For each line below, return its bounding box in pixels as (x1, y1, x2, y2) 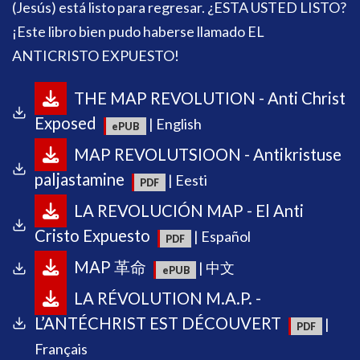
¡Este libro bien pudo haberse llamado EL (12, 22, 264, 40)
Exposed (35, 113, 96, 133)
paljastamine (35, 170, 125, 190)
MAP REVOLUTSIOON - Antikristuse (71, 145, 342, 165)
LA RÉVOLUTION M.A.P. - (71, 288, 262, 309)
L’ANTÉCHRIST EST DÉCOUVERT (35, 313, 281, 333)
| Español (190, 227, 251, 246)
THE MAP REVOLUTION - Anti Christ (71, 88, 346, 108)
